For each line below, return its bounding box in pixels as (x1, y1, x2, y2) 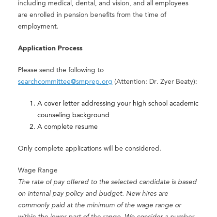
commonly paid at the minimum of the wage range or (18, 202, 182, 209)
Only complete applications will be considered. (18, 145, 162, 153)
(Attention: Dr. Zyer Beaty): (112, 78, 198, 86)
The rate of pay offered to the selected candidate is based (18, 179, 197, 186)
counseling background (37, 112, 110, 119)
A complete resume (37, 124, 98, 131)
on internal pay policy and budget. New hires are (18, 190, 169, 198)
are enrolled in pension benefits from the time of (18, 12, 167, 19)
